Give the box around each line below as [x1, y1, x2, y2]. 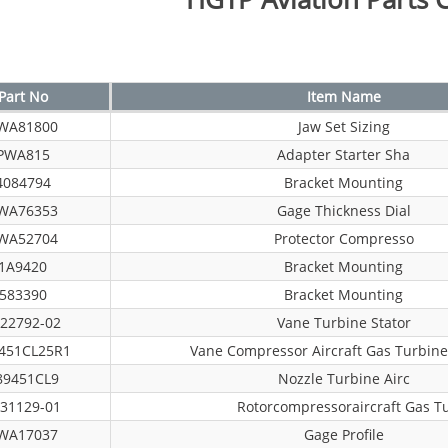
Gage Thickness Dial [276, 201, 411, 220]
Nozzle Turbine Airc [277, 369, 410, 388]
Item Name [306, 87, 381, 106]
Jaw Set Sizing [297, 117, 390, 136]
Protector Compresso [273, 229, 414, 248]
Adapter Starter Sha [277, 145, 410, 164]
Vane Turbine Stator [276, 313, 411, 332]
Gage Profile [303, 425, 384, 444]
